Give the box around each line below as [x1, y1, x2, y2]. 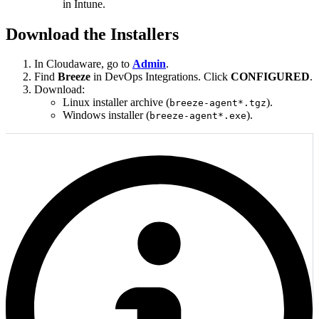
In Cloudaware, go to [34, 58, 132, 70]
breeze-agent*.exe [150, 110, 246, 122]
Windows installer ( [63, 109, 150, 122]
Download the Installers [6, 24, 179, 43]
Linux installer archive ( [63, 96, 169, 109]
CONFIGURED [231, 70, 310, 83]
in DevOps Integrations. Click [90, 70, 231, 83]
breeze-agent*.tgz [169, 98, 266, 109]
